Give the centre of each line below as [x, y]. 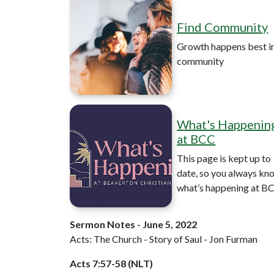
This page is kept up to [224, 158]
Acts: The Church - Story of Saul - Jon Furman [164, 239]
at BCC [196, 139]
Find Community [223, 27]
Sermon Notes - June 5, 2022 [133, 224]
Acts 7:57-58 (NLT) [111, 263]
